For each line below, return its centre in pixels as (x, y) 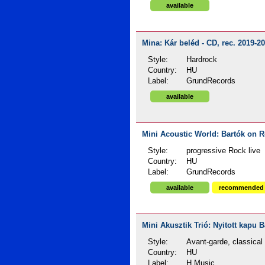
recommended (241, 188)
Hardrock (202, 60)
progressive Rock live (224, 151)
